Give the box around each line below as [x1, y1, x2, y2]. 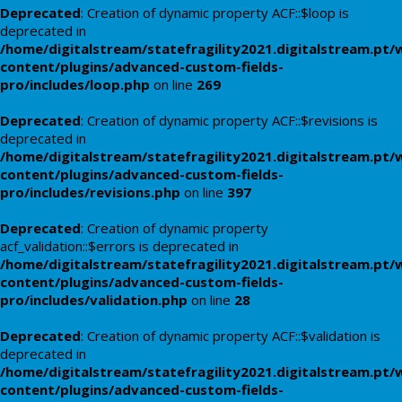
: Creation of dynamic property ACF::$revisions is [81, 111, 378, 129]
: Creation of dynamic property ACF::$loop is [81, 4, 349, 22]
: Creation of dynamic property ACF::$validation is [81, 327, 380, 345]
